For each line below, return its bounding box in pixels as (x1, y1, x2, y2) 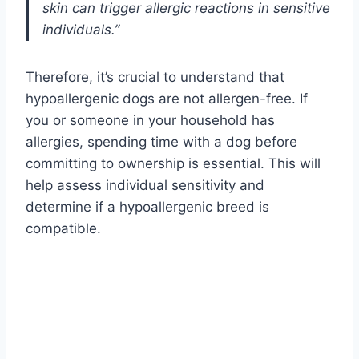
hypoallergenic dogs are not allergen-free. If (26, 91, 308, 107)
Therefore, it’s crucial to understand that (26, 69, 284, 86)
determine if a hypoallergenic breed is (26, 199, 269, 216)
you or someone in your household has (26, 112, 275, 129)
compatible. (26, 220, 101, 237)
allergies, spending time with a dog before (26, 134, 297, 151)
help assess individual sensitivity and (26, 177, 264, 194)
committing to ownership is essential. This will (26, 155, 321, 172)
